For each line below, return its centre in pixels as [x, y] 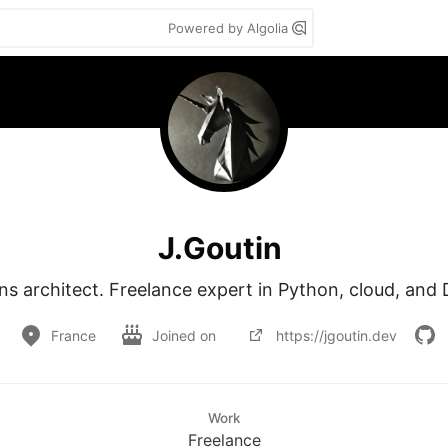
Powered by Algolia [230, 28]
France [73, 335]
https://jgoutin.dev [336, 335]
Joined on [186, 335]
